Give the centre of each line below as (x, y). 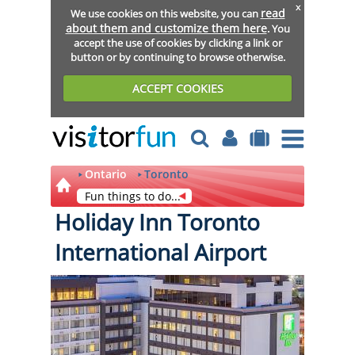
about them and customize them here (166, 28)
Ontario (106, 174)
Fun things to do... (133, 196)
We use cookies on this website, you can (165, 13)
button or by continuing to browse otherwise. (177, 57)
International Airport (160, 252)
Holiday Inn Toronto (157, 222)
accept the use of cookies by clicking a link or (177, 42)
